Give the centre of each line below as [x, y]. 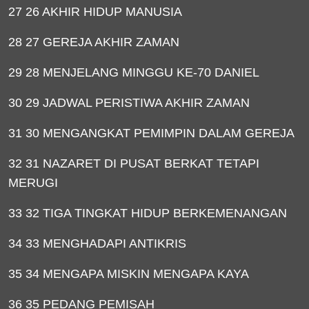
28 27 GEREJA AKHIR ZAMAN [94, 42]
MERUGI [33, 183]
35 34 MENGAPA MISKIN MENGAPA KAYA [129, 274]
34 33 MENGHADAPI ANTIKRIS [97, 243]
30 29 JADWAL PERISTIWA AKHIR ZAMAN [129, 103]
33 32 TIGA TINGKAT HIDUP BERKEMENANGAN [148, 213]
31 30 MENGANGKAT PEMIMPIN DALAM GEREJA [151, 133]
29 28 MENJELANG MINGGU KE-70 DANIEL [134, 72]
